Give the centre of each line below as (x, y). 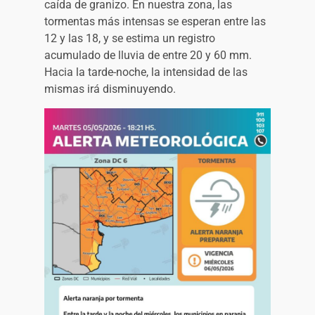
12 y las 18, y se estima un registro (130, 38)
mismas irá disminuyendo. (110, 89)
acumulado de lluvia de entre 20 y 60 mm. (148, 55)
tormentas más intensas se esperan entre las (155, 21)
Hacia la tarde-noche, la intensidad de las (146, 72)
